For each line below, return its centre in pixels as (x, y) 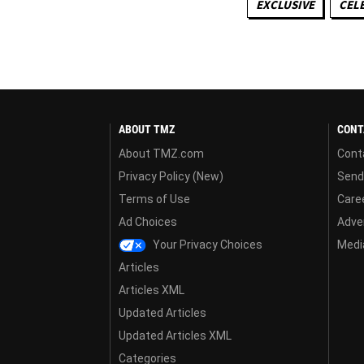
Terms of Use (154, 199)
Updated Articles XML (175, 336)
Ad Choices (148, 222)
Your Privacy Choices (207, 245)
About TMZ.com (161, 154)
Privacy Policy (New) (171, 177)
